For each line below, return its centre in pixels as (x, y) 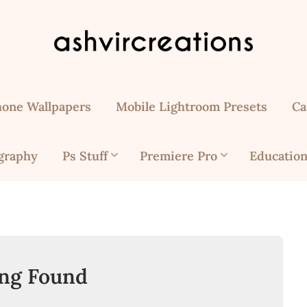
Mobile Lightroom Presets (192, 107)
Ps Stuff (85, 156)
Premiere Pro (179, 156)
